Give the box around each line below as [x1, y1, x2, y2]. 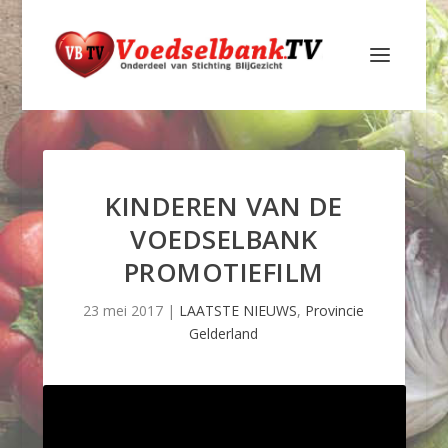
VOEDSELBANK [130, 221, 318, 257]
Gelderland [189, 324, 259, 343]
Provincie [305, 301, 365, 320]
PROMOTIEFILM [123, 254, 324, 290]
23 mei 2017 [83, 301, 164, 320]
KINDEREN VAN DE [105, 188, 343, 224]
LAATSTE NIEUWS [179, 301, 298, 320]
